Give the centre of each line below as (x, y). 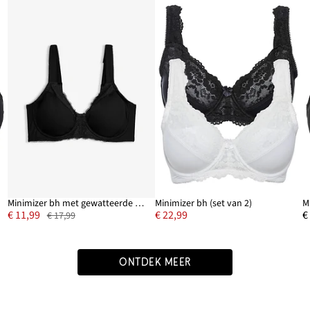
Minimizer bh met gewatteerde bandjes (139, 203)
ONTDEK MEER (155, 262)
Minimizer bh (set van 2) (203, 203)
